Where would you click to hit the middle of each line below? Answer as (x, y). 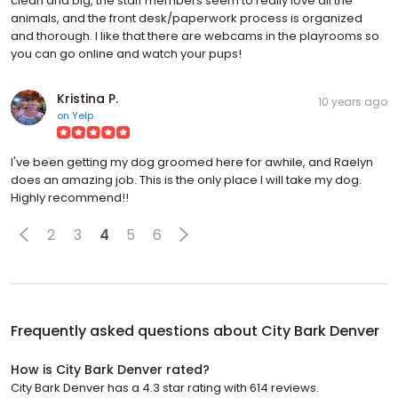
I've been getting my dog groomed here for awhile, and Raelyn (192, 163)
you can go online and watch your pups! (126, 54)
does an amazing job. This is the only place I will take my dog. (186, 180)
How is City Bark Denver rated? (110, 370)
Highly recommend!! (70, 198)
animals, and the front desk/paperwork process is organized (187, 19)
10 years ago (353, 102)
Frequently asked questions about (136, 331)
